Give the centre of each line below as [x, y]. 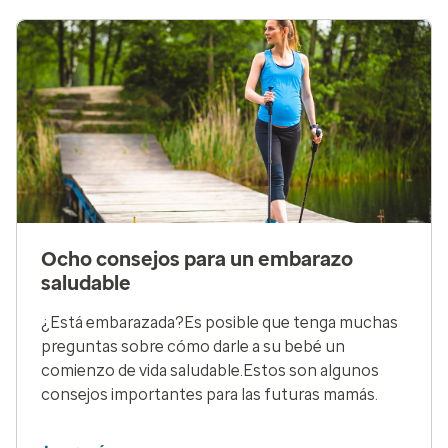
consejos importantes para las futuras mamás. [209, 394]
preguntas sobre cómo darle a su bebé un [193, 346]
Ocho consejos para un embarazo [197, 258]
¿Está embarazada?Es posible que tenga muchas [219, 322]
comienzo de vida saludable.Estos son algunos [210, 370]
